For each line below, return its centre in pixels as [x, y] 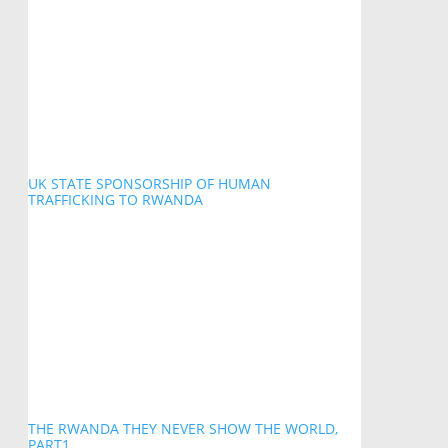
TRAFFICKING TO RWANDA [115, 200]
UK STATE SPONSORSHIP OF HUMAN [149, 184]
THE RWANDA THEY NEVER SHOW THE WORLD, [182, 429]
